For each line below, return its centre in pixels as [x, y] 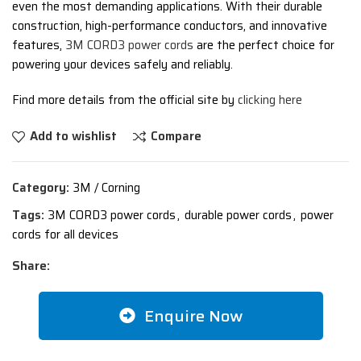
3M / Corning [106, 188]
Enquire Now [193, 316]
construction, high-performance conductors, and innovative [170, 26]
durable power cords [238, 216]
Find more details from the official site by [125, 100]
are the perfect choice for [264, 46]
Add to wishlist [73, 136]
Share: [31, 266]
